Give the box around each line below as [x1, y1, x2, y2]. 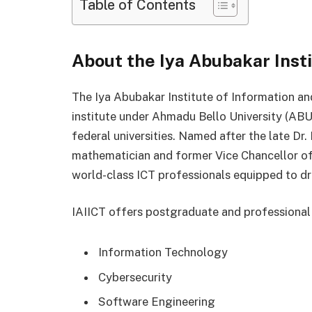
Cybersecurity [98, 270, 172, 284]
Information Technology [98, 245, 228, 260]
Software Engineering [98, 294, 215, 309]
